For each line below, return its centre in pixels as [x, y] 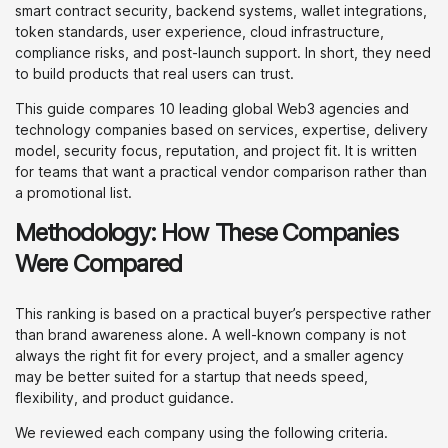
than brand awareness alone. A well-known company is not [210, 334]
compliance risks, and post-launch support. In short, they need [223, 52]
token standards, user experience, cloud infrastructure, [199, 31]
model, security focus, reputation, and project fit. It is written [216, 150]
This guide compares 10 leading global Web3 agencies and [212, 108]
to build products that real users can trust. [154, 73]
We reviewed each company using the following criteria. [201, 432]
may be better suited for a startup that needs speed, [191, 376]
